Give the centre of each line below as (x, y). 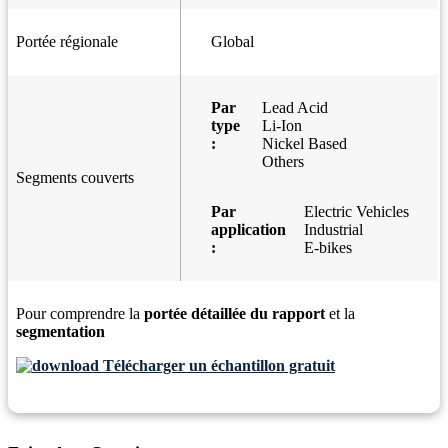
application (248, 230)
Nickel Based (304, 144)
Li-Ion (281, 126)
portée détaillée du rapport (234, 314)
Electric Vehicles (356, 212)
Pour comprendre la (80, 314)
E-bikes (328, 248)
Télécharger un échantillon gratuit (217, 366)
